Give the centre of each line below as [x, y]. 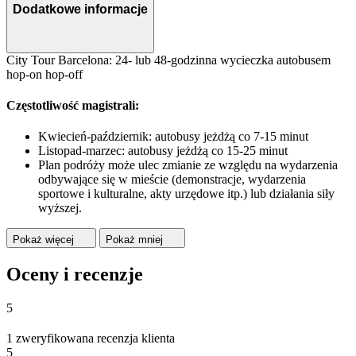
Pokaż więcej [43, 240]
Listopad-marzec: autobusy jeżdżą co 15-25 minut [163, 151]
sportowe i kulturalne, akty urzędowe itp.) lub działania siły [186, 194]
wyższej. [60, 208]
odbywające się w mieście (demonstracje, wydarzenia [172, 180]
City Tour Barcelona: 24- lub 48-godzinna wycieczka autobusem [168, 60]
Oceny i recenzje [75, 275]
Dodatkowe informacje [80, 10]
